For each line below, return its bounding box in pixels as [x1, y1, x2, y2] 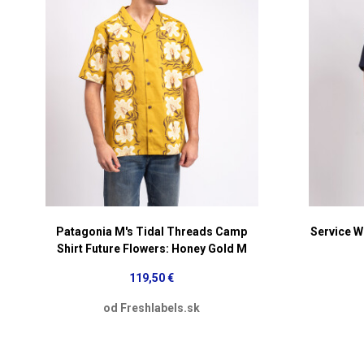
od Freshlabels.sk [103, 301, 201, 314]
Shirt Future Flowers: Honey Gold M [56, 241, 247, 255]
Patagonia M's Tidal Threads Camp [56, 224, 248, 238]
